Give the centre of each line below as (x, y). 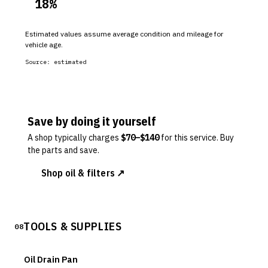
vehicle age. (44, 45)
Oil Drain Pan (51, 259)
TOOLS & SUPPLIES (73, 226)
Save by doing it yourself (92, 121)
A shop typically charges (73, 138)
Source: (39, 62)
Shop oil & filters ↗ (83, 173)
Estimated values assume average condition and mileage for (124, 34)
